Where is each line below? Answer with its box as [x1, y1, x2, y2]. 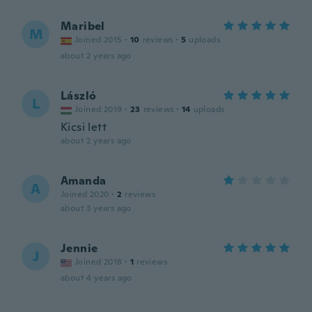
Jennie [61, 241, 98, 256]
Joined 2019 [75, 104, 123, 115]
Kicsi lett [61, 120, 107, 134]
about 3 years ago [61, 203, 132, 214]
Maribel [61, 19, 105, 33]
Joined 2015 [75, 34, 123, 45]
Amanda [61, 173, 107, 188]
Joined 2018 [75, 256, 123, 267]
